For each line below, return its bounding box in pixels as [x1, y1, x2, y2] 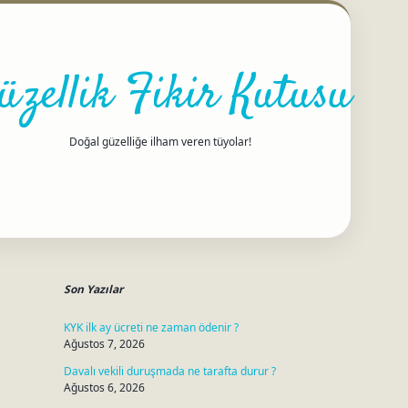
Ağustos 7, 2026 [63, 336, 145, 352]
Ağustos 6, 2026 [63, 380, 145, 395]
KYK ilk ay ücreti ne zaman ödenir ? [63, 320, 239, 335]
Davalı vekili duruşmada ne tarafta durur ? [63, 363, 276, 379]
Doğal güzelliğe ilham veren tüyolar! [68, 134, 251, 149]
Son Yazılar [63, 281, 123, 297]
